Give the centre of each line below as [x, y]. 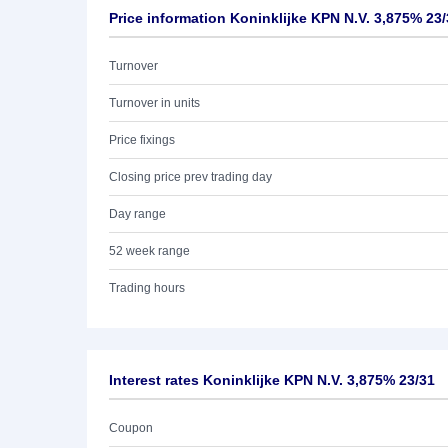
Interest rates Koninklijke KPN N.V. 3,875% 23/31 [272, 380]
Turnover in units [154, 103]
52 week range [149, 251]
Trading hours [147, 288]
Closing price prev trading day [190, 177]
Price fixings [142, 140]
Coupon [131, 428]
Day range [137, 214]
